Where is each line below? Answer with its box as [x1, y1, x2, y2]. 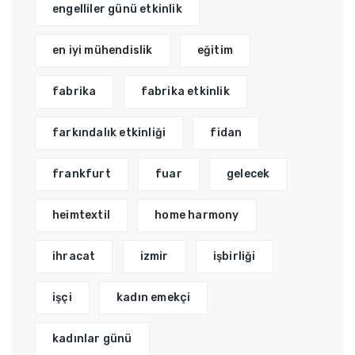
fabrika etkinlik [140, 85, 230, 99]
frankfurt [52, 167, 111, 181]
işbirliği [212, 250, 256, 264]
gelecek [227, 167, 270, 181]
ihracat [52, 250, 96, 264]
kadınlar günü [52, 332, 132, 346]
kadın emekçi [116, 291, 191, 305]
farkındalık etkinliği [52, 126, 166, 140]
